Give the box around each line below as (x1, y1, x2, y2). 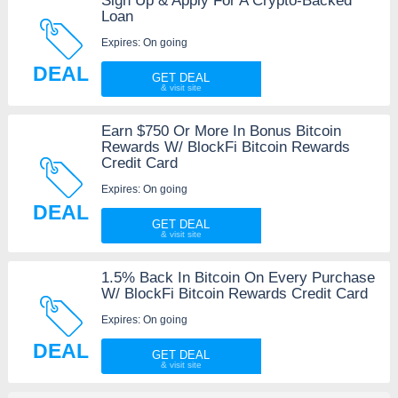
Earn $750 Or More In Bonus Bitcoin (100, 122, 341, 139)
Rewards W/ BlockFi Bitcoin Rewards (100, 138, 350, 155)
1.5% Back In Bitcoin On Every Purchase (100, 268, 375, 286)
